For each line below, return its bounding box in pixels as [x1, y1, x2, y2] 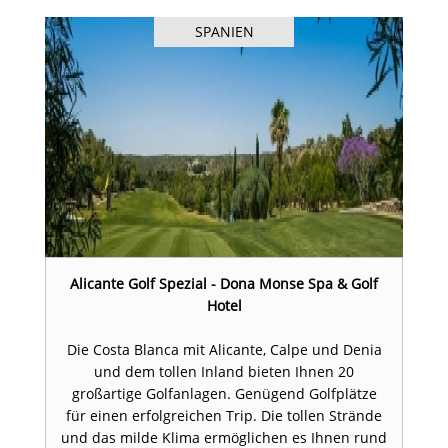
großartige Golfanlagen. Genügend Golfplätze [71, 384, 377, 404]
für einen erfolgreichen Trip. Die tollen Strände [66, 406, 382, 426]
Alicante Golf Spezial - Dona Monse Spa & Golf [70, 274, 378, 294]
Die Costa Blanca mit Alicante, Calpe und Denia [66, 340, 382, 360]
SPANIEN [194, 22, 254, 42]
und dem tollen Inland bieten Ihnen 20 [94, 362, 354, 382]
